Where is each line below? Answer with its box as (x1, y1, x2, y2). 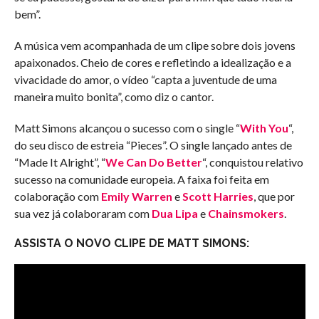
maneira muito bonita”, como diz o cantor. (14, 89, 214, 103)
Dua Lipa (151, 206, 198, 220)
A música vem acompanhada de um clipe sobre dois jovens (14, 38, 296, 52)
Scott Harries (182, 189, 253, 203)
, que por (253, 189, 295, 203)
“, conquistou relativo (202, 155, 303, 169)
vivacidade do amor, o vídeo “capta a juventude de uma (14, 72, 277, 86)
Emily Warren (100, 189, 172, 203)
